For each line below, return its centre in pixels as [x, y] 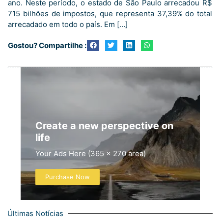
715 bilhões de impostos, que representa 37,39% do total [110, 14]
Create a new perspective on [104, 125]
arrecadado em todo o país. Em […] [68, 24]
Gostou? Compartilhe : [47, 45]
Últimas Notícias [35, 213]
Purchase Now [67, 177]
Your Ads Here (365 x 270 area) [90, 153]
